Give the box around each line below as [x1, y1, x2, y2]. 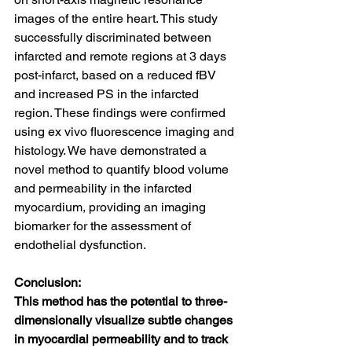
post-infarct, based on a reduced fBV [14, 68, 219, 82]
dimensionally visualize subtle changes [14, 313, 236, 328]
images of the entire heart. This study [14, 11, 221, 26]
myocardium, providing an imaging [14, 200, 209, 214]
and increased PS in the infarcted [14, 86, 202, 101]
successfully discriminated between [14, 30, 214, 45]
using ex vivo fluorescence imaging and [14, 124, 237, 139]
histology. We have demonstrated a [14, 143, 210, 158]
